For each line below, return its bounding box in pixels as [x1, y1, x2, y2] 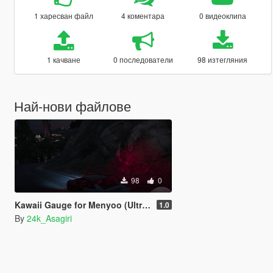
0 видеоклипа [199, 10, 246, 21]
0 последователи [113, 54, 173, 65]
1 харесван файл [34, 10, 93, 21]
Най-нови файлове [13, 96, 131, 115]
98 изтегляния [197, 54, 248, 65]
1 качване [46, 54, 80, 65]
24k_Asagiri [26, 211, 72, 224]
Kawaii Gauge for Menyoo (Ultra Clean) [14, 198, 142, 211]
